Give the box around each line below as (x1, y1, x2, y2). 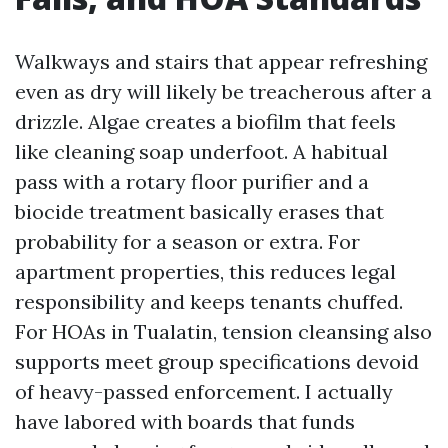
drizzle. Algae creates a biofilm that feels (15, 109, 396, 134)
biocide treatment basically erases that (15, 199, 384, 224)
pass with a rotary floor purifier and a (15, 169, 369, 194)
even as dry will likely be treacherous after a (15, 79, 432, 104)
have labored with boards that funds (15, 409, 355, 434)
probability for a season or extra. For (15, 229, 360, 254)
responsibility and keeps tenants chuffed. (15, 289, 403, 314)
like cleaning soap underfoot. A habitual (15, 139, 388, 164)
